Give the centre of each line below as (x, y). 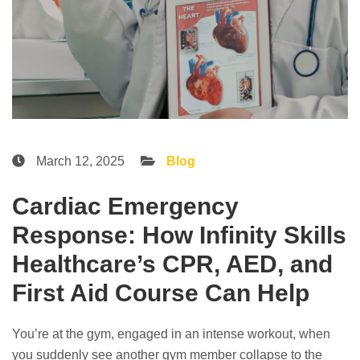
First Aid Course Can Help (161, 292)
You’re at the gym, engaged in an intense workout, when (171, 333)
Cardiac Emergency (125, 206)
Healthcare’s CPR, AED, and (172, 264)
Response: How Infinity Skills (179, 235)
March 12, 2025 (79, 161)
